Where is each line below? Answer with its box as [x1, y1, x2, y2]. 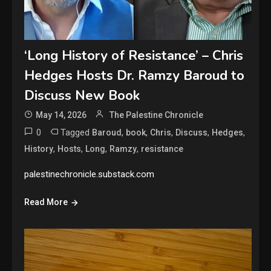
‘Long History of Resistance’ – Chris [24, 47, 244, 65]
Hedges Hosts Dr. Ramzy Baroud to [24, 67, 245, 85]
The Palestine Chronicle [109, 110, 204, 120]
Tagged [60, 127, 93, 139]
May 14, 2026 [36, 110, 87, 120]
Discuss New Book [24, 87, 140, 105]
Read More [24, 197, 68, 207]
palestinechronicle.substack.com [24, 169, 155, 180]
